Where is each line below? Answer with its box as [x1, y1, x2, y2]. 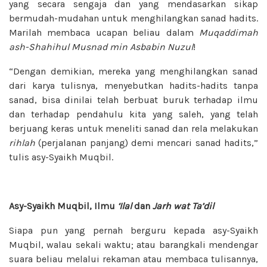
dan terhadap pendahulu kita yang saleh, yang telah [9, 108, 258, 120]
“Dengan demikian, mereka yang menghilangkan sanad [9, 65, 258, 77]
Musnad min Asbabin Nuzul [72, 41, 193, 52]
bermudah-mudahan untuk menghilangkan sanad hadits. [9, 12, 258, 24]
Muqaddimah [199, 26, 258, 38]
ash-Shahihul [9, 41, 69, 52]
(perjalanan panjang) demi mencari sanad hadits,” [35, 136, 258, 148]
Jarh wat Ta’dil [153, 200, 214, 212]
